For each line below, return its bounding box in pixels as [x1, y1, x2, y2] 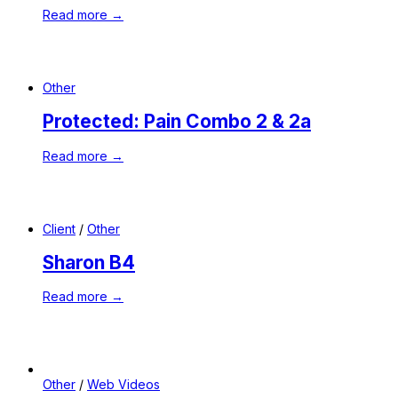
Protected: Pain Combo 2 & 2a [43, 110, 311, 133]
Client [43, 220, 76, 236]
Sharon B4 [43, 251, 135, 274]
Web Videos [87, 377, 160, 393]
